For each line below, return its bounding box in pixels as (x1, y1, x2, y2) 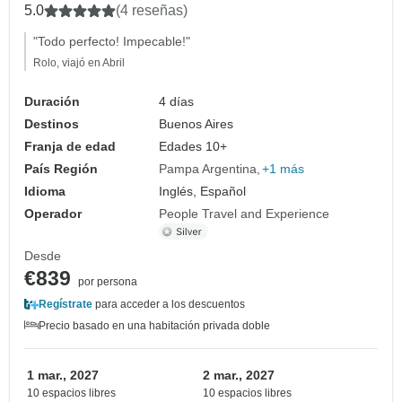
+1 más (262, 162, 305, 177)
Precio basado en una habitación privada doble (39, 319, 270, 333)
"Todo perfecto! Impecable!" (33, 34, 190, 49)
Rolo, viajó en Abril (33, 57, 125, 70)
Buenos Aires (159, 117, 234, 132)
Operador (24, 206, 82, 222)
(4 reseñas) (116, 3, 188, 19)
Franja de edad (24, 139, 116, 154)
